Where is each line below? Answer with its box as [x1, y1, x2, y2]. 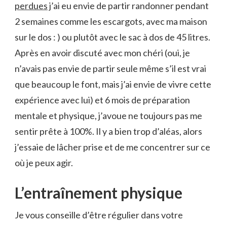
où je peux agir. [15, 157, 73, 168]
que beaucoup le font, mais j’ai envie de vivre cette [15, 78, 211, 90]
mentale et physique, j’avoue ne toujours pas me [15, 109, 202, 121]
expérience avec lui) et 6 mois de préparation [15, 94, 190, 105]
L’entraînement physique [15, 183, 182, 202]
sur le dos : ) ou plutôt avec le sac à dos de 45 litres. [15, 31, 210, 43]
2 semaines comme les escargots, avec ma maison [15, 15, 207, 27]
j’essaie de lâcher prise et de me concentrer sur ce [15, 141, 210, 153]
